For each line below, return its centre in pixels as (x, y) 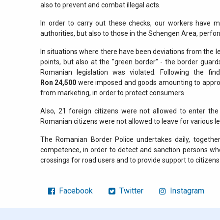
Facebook (75, 191)
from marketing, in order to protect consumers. (113, 93)
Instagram (186, 191)
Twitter (130, 191)
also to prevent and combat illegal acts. (100, 5)
